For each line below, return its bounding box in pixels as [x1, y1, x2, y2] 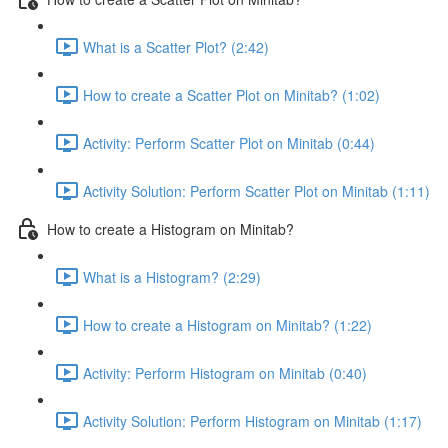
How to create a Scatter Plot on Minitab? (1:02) [83, 84, 380, 105]
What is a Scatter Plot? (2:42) [83, 36, 269, 57]
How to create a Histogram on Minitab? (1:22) [83, 314, 372, 335]
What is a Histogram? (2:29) [83, 266, 261, 287]
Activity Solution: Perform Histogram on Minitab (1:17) [83, 410, 422, 431]
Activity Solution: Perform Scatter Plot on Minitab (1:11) [83, 180, 430, 201]
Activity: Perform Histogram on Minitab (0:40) [83, 362, 367, 383]
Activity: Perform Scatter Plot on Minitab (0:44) [83, 132, 375, 153]
